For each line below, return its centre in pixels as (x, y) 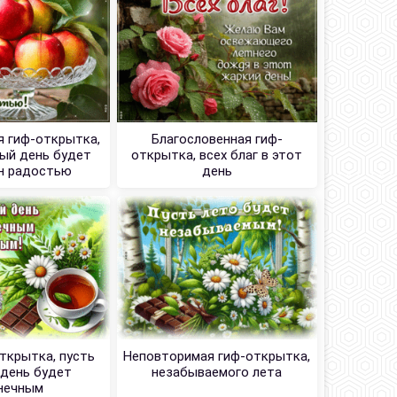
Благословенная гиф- (217, 140)
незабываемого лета (217, 373)
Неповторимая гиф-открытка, (217, 357)
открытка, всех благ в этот (217, 156)
